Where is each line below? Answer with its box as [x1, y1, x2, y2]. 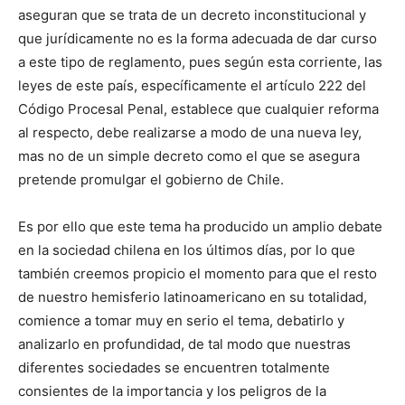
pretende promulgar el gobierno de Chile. [18, 170, 284, 188]
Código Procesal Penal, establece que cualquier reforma [18, 99, 379, 118]
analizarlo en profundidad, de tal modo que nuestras [18, 334, 351, 353]
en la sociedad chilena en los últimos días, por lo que [18, 240, 355, 259]
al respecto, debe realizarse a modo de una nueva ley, [18, 123, 362, 141]
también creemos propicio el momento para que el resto [18, 264, 377, 282]
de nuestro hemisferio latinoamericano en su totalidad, [18, 287, 367, 306]
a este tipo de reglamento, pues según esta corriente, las [18, 52, 382, 71]
